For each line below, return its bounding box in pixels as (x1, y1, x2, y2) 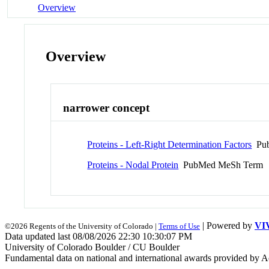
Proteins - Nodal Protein (87, 159, 179, 170)
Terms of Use (159, 221, 200, 231)
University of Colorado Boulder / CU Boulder (5, 241, 180, 252)
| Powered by (200, 220, 255, 231)
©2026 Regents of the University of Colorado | (5, 221, 159, 231)
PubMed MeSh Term (178, 159, 264, 170)
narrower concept (63, 101, 150, 115)
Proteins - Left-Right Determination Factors (87, 139, 252, 150)
